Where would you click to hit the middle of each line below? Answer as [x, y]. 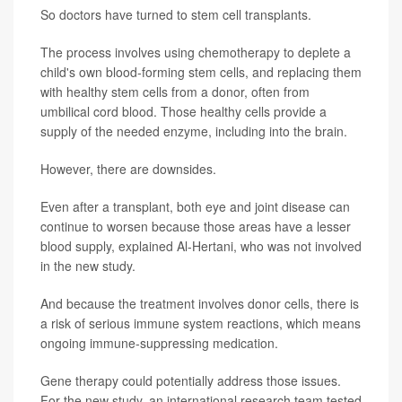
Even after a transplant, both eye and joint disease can [195, 206]
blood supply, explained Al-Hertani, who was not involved [201, 245]
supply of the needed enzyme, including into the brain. [194, 131]
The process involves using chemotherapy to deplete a [196, 52]
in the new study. [88, 265]
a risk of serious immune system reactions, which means [201, 323]
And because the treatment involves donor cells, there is [200, 303]
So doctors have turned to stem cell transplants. [176, 14]
